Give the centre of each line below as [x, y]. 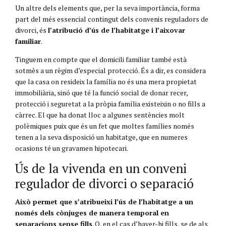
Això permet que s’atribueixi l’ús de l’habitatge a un [104, 201]
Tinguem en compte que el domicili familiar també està [101, 59]
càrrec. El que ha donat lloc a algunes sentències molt [100, 115]
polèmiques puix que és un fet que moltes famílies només [105, 126]
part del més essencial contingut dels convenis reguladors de [112, 19]
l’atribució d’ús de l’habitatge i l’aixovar [117, 30]
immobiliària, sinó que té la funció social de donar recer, [101, 92]
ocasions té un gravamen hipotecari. [72, 148]
